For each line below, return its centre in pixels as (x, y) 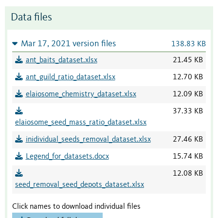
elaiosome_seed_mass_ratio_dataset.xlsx (81, 123)
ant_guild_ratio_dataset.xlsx (70, 78)
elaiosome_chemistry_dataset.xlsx (81, 95)
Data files (31, 18)
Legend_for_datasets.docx (67, 157)
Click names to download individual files (76, 207)
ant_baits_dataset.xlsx (61, 61)
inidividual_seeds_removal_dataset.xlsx (88, 140)
